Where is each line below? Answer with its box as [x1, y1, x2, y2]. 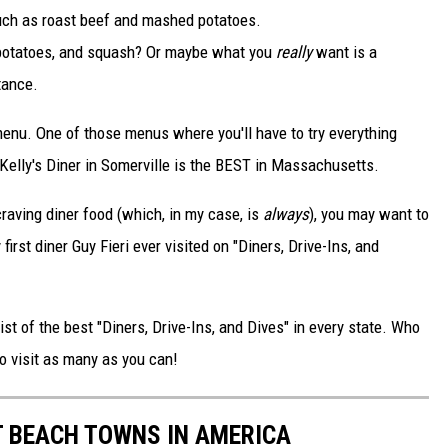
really [276, 41, 312, 62]
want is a [312, 41, 377, 62]
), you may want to [309, 203, 429, 224]
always [263, 203, 309, 224]
